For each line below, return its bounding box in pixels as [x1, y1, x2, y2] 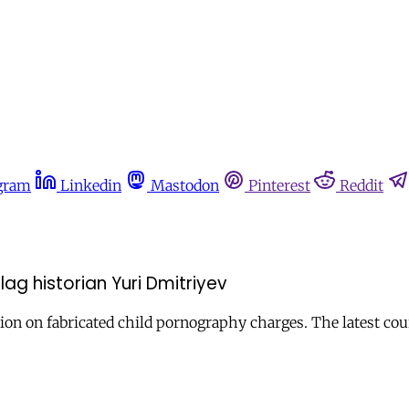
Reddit [340, 176, 383, 194]
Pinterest [248, 176, 310, 194]
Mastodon [151, 176, 219, 194]
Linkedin [60, 176, 121, 194]
